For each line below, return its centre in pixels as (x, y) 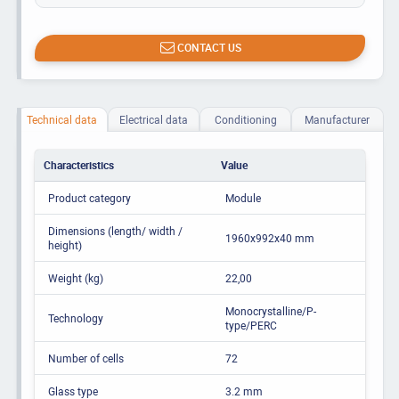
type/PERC (251, 325)
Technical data (61, 119)
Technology (75, 318)
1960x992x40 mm (269, 237)
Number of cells (85, 358)
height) (65, 244)
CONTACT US (209, 48)
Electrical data (153, 119)
